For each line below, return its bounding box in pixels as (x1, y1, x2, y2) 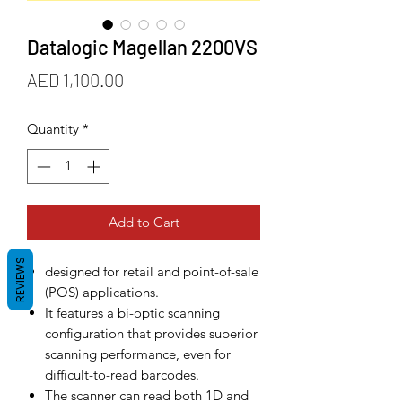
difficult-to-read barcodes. (45, 365, 199, 383)
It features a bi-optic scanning (45, 303, 220, 321)
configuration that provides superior (45, 324, 258, 342)
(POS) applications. (45, 283, 159, 301)
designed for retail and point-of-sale (45, 262, 258, 280)
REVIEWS (13, 257, 28, 302)
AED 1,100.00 (27, 69, 124, 91)
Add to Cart (108, 213, 179, 231)
